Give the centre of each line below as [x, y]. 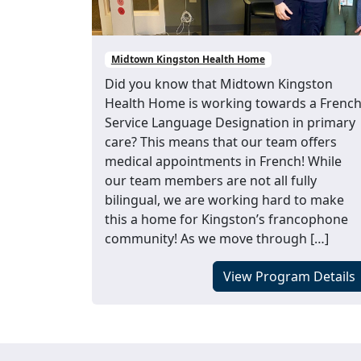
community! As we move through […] [217, 239]
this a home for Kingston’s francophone [226, 220]
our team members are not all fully [211, 181]
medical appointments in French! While [223, 162]
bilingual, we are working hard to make [224, 200]
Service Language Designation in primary [230, 123]
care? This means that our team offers [221, 142]
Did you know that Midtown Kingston [219, 84]
